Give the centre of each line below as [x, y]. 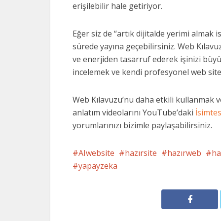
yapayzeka [98, 166]
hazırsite [141, 153]
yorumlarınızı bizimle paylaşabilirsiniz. [142, 125]
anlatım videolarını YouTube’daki [133, 112]
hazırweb [184, 153]
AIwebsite [96, 153]
